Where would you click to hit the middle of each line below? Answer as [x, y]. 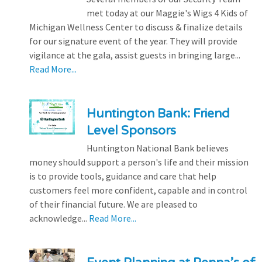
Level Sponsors [131, 130]
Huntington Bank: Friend [158, 113]
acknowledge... [59, 218]
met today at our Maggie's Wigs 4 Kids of [167, 13]
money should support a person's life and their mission [139, 162]
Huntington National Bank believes [157, 148]
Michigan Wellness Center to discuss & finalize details [136, 27]
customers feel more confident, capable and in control [138, 190]
